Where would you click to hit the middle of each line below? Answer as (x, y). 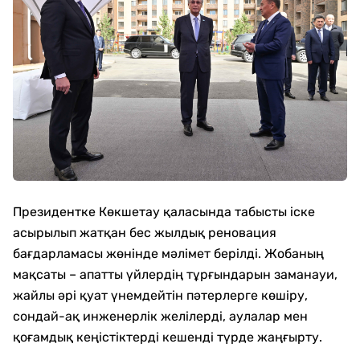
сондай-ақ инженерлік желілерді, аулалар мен (160, 316)
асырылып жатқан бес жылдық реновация (145, 232)
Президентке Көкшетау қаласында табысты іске (164, 211)
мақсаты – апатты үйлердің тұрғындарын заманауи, (175, 274)
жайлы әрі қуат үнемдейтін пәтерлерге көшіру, (160, 295)
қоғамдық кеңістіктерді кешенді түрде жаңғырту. (168, 337)
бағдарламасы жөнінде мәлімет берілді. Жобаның (168, 253)
